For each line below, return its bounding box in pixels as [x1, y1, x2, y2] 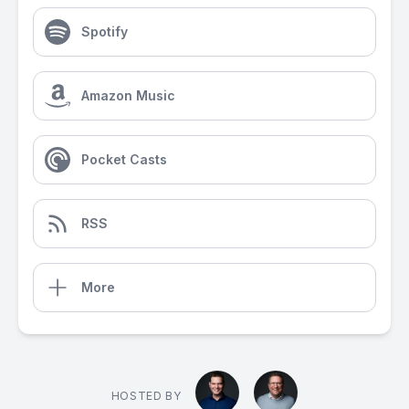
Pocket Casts [81, 152, 167, 167]
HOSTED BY [110, 389, 182, 403]
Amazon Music [81, 88, 175, 103]
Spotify [81, 24, 128, 39]
